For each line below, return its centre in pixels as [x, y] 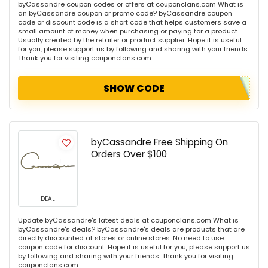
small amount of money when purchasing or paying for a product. [128, 31]
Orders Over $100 [129, 154]
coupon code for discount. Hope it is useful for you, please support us [134, 247]
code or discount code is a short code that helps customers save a [132, 22]
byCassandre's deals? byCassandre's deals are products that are [131, 229]
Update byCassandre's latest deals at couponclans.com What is [128, 220]
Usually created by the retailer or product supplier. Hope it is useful [130, 40]
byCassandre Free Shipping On [159, 142]
